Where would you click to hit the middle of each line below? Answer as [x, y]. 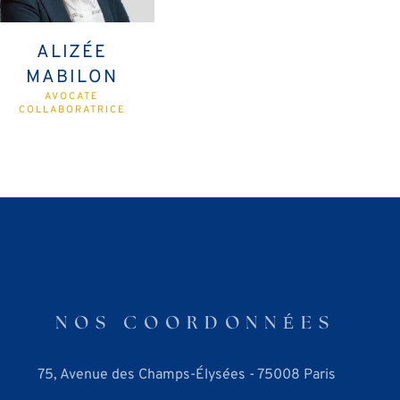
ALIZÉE [72, 52]
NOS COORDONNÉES [195, 324]
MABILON [72, 77]
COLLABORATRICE [72, 109]
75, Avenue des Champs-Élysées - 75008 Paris [186, 375]
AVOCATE [72, 96]
